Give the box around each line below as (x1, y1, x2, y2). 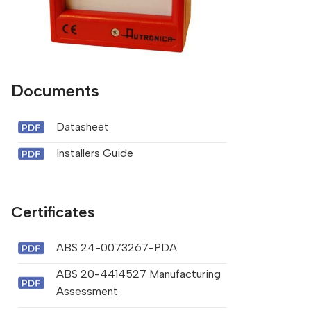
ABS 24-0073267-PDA (56, 241, 177, 255)
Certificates (10, 203, 95, 222)
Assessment (56, 285, 118, 299)
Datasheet (56, 120, 109, 134)
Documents (10, 81, 99, 101)
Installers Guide (56, 146, 133, 160)
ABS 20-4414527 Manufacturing (56, 267, 221, 281)
